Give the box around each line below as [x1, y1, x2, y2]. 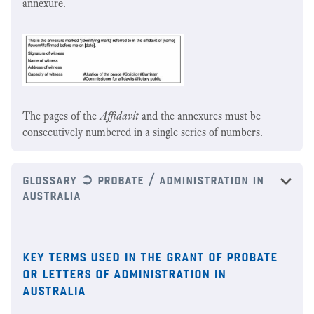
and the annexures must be [139, 109, 261, 123]
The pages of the [22, 109, 100, 123]
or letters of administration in [22, 261, 226, 282]
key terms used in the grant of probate [22, 245, 278, 265]
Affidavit [100, 109, 139, 123]
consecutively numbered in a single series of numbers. [22, 125, 263, 139]
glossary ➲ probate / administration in [22, 169, 264, 188]
